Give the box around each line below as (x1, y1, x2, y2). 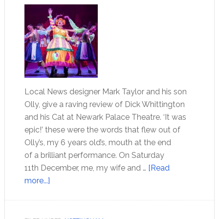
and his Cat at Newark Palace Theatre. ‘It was (24, 112, 186, 122)
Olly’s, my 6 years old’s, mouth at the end (24, 138, 171, 147)
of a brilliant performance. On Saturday (24, 151, 164, 160)
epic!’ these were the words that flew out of (24, 125, 180, 134)
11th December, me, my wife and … (24, 163, 148, 173)
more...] (24, 176, 50, 185)
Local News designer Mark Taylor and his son (24, 87, 187, 96)
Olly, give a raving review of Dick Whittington (24, 100, 185, 109)
